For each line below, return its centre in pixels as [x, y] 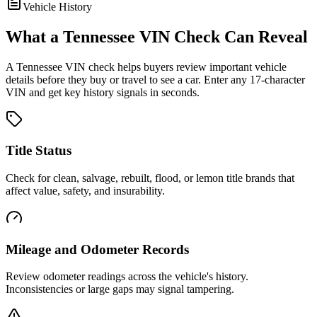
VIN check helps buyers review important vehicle [174, 67]
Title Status [39, 151]
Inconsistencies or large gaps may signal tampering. [120, 289]
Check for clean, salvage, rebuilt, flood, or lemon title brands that [150, 178]
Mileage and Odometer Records [97, 249]
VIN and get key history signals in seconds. [103, 92]
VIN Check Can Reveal [221, 36]
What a [34, 36]
